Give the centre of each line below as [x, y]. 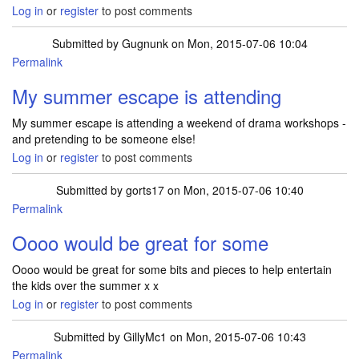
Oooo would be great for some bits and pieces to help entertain [172, 269]
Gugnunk [145, 43]
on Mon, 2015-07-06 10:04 [238, 43]
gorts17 [145, 190]
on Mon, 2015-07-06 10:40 [234, 190]
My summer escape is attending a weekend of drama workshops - [179, 123]
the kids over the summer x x [85, 285]
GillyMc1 [145, 337]
